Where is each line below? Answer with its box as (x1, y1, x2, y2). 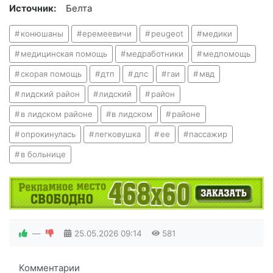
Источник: (9, 2, 56, 15)
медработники (126, 49, 184, 59)
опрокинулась (20, 129, 76, 140)
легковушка (94, 129, 141, 140)
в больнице (20, 149, 66, 160)
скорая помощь (20, 69, 82, 79)
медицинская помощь (20, 49, 107, 59)
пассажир (189, 129, 228, 140)
